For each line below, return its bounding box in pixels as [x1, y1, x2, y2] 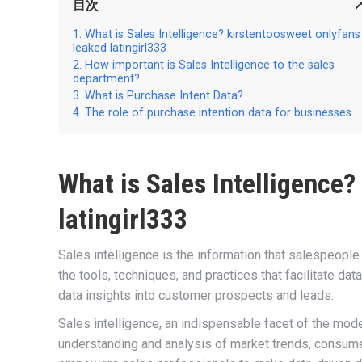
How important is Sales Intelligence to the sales [85, 57, 335, 72]
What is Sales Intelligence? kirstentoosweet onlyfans [85, 27, 360, 41]
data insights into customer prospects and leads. [58, 287, 334, 303]
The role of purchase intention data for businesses [85, 105, 351, 120]
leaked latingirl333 [73, 40, 166, 55]
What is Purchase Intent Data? [85, 88, 243, 103]
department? [73, 71, 140, 86]
